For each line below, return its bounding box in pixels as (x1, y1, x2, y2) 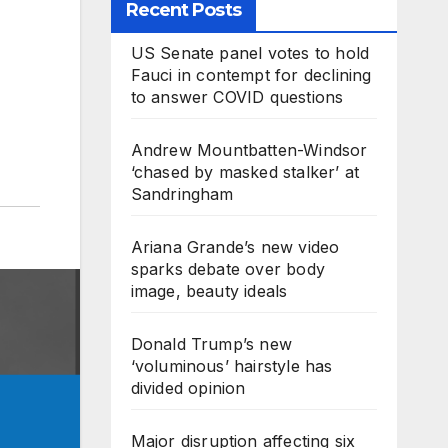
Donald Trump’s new (130, 334, 293, 354)
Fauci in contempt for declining (130, 65, 372, 85)
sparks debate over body (130, 259, 326, 279)
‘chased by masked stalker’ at (130, 162, 360, 182)
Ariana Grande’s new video (130, 237, 340, 257)
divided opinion (130, 378, 246, 398)
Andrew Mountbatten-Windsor (130, 140, 368, 160)
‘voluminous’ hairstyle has (130, 356, 333, 376)
